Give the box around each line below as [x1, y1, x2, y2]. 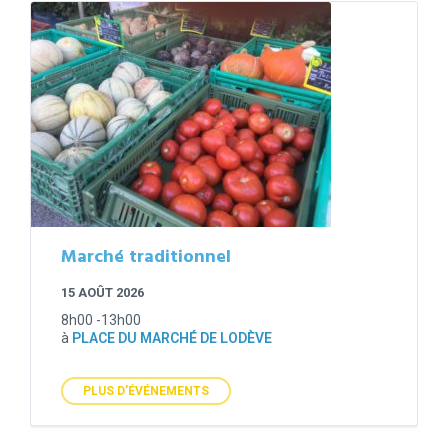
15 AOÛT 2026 [61, 285, 144, 301]
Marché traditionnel [61, 243, 231, 273]
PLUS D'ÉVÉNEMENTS [83, 384, 209, 399]
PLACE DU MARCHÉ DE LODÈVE [72, 330, 272, 347]
